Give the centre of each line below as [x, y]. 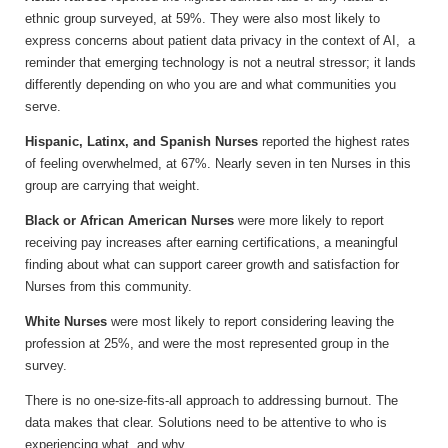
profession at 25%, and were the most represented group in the [207, 344]
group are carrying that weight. [112, 186]
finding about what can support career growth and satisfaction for [212, 265]
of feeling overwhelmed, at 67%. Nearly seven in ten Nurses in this [218, 164]
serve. [43, 107]
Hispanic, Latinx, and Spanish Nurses [141, 142]
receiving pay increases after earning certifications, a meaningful [211, 243]
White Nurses [66, 322]
